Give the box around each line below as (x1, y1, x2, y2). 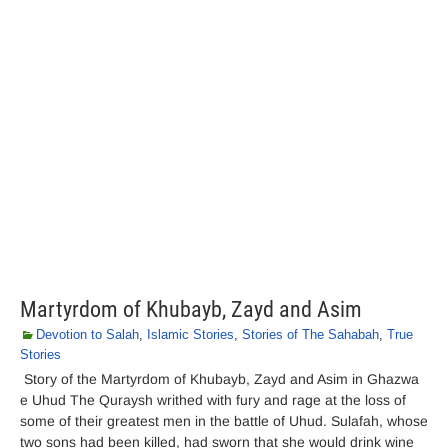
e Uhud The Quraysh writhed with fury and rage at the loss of (20, 392, 406, 408)
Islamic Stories (147, 327, 234, 342)
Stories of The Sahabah (242, 327, 379, 342)
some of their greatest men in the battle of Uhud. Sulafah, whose (20, 413, 428, 429)
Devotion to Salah (36, 327, 139, 342)
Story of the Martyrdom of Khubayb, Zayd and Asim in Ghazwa (20, 371, 419, 387)
